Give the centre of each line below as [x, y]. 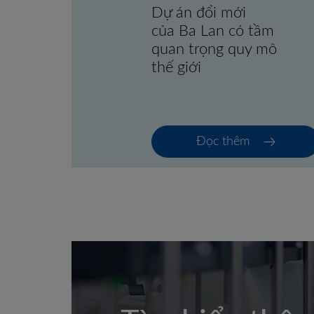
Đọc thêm [223, 135]
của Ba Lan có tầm [213, 24]
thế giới [176, 61]
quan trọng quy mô [214, 42]
